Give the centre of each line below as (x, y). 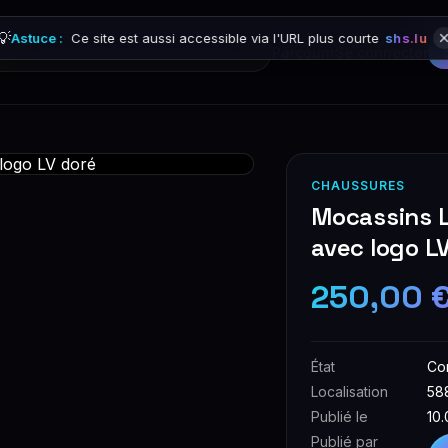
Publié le (339, 416)
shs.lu (406, 38)
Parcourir (304, 52)
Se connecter (382, 52)
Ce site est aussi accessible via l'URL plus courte (225, 38)
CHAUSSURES (358, 185)
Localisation (349, 391)
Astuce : (37, 38)
